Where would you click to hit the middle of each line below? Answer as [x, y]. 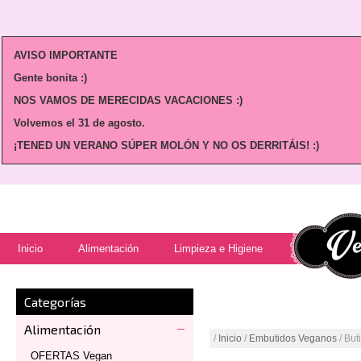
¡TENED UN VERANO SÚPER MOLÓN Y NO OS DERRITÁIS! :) [166, 145]
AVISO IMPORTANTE [66, 55]
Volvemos [40, 123]
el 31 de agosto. [106, 123]
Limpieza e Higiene [218, 249]
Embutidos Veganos [293, 338]
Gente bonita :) [50, 78]
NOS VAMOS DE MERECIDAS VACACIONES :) [130, 100]
